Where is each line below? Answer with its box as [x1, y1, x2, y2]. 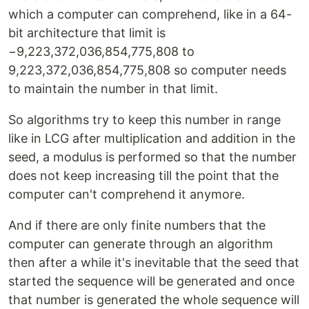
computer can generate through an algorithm [8, 237, 273, 252]
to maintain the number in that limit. [8, 81, 218, 97]
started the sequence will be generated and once [8, 274, 295, 289]
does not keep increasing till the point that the [8, 168, 279, 183]
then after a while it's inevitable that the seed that [8, 255, 299, 270]
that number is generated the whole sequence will [8, 292, 299, 308]
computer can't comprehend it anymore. [8, 187, 245, 202]
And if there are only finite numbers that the [8, 218, 266, 233]
